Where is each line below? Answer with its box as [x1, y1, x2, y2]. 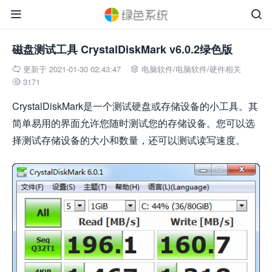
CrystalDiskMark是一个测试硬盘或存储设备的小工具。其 [12, 99, 258, 113]
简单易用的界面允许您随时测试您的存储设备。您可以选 [12, 116, 255, 130]
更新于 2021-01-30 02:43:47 [23, 63, 121, 75]
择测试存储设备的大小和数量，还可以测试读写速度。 [12, 133, 245, 147]
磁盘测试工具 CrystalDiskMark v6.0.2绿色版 [12, 41, 233, 57]
